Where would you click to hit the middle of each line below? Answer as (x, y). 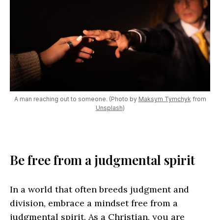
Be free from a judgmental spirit (102, 160)
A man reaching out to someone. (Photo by (76, 99)
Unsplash (109, 108)
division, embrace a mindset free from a (94, 203)
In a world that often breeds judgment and (99, 189)
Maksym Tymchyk (165, 99)
